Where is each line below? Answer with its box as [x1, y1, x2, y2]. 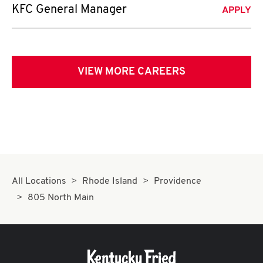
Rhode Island [82, 177, 138, 186]
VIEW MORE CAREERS [77, 66, 186, 77]
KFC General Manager [12, 4, 127, 16]
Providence [153, 177, 201, 186]
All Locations [12, 177, 66, 186]
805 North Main [28, 193, 95, 203]
